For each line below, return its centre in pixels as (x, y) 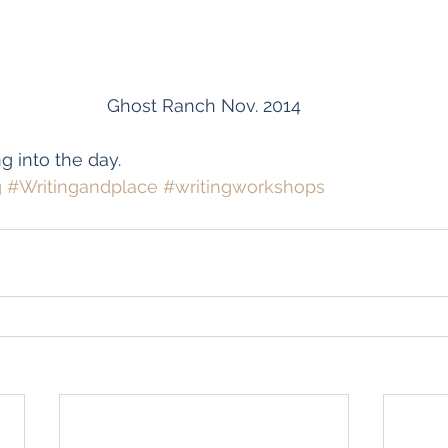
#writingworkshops (244, 186)
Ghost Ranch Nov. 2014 (204, 105)
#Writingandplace (82, 186)
